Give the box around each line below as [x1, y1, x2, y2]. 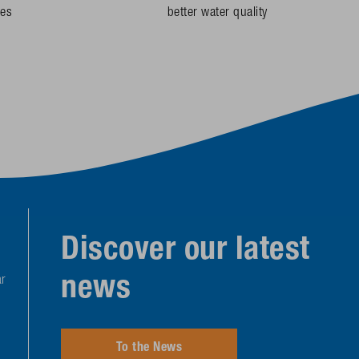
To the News [115, 342, 183, 356]
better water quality [167, 6, 268, 20]
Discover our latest [61, 236, 310, 268]
